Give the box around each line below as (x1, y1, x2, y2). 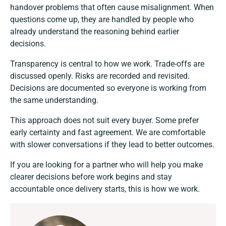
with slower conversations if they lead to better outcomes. (10, 140, 214, 150)
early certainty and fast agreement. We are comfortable (10, 128, 205, 138)
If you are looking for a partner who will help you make (10, 160, 203, 170)
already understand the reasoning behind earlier (10, 27, 179, 37)
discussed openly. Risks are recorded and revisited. (10, 71, 190, 81)
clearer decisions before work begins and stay (10, 172, 172, 182)
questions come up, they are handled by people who (10, 15, 194, 25)
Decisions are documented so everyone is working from (10, 83, 206, 93)
